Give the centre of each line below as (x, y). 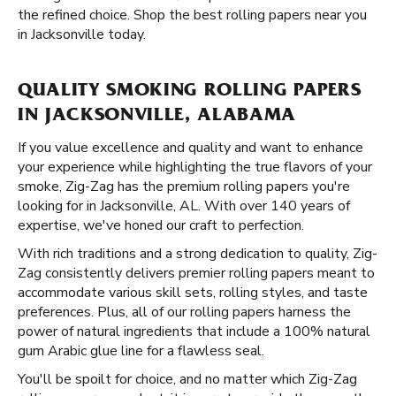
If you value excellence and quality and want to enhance (190, 148)
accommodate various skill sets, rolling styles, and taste (193, 293)
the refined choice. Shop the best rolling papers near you (192, 15)
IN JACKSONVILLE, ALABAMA (157, 117)
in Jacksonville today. (82, 34)
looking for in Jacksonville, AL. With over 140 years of (184, 206)
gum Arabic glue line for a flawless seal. (141, 351)
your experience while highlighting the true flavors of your (195, 167)
